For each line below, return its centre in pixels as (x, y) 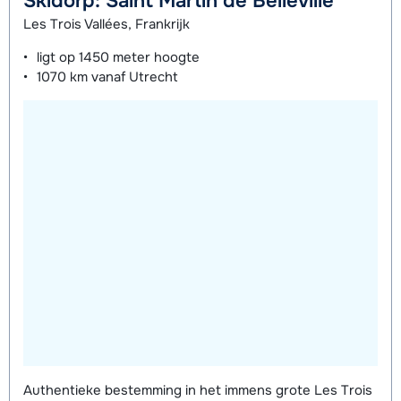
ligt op (58, 58)
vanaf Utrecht (133, 77)
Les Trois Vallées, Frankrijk (107, 25)
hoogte (175, 58)
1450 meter (115, 58)
